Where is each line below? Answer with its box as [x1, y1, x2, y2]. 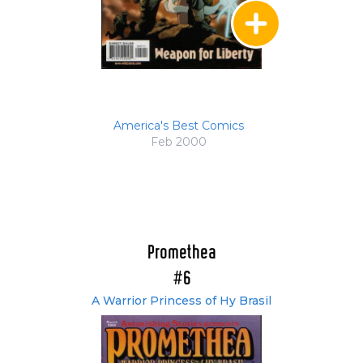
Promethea [147, 244, 216, 263]
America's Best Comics [113, 118, 244, 134]
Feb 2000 [150, 135, 207, 150]
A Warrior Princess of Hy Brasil [92, 293, 271, 309]
